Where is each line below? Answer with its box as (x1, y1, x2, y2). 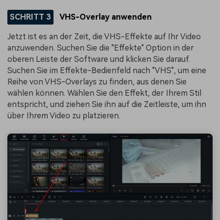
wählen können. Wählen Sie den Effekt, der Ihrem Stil (7, 88, 201, 98)
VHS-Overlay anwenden (58, 12, 152, 22)
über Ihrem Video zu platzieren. (7, 110, 120, 120)
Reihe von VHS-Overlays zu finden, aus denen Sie (7, 77, 187, 86)
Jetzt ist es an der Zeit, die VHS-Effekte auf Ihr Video (7, 31, 201, 41)
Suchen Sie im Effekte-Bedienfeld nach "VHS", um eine (7, 65, 206, 75)
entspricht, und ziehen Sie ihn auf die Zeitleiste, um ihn (7, 99, 206, 109)
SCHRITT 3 (9, 12, 51, 22)
